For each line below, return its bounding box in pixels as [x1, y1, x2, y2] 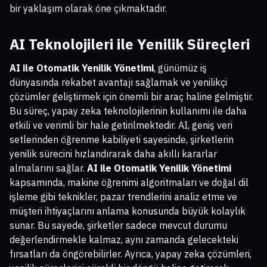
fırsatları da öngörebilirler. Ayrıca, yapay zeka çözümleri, [10, 247, 252, 260]
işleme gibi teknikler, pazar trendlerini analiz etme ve [10, 190, 237, 203]
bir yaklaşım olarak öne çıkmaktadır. [10, 2, 167, 14]
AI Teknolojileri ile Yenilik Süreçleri [10, 34, 250, 54]
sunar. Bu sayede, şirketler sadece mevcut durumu [10, 219, 227, 231]
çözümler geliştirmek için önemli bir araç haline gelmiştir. [10, 90, 253, 103]
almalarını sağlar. [10, 162, 87, 174]
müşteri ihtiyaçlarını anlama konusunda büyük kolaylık [10, 204, 246, 217]
